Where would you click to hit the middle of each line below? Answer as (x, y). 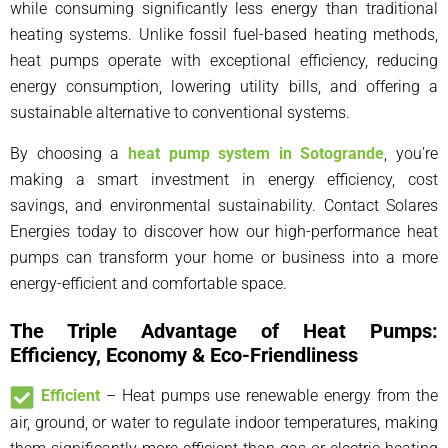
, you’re (411, 154)
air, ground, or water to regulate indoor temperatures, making (224, 422)
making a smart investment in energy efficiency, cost (224, 180)
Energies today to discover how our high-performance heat (224, 232)
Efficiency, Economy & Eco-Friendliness (184, 355)
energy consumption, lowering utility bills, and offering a (224, 87)
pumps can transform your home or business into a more (224, 258)
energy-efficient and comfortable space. (148, 284)
